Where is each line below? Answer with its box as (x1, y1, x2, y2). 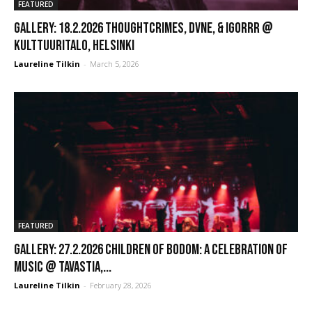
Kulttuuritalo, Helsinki (14, 36, 134, 54)
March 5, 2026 (90, 58, 139, 69)
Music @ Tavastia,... (14, 258, 111, 276)
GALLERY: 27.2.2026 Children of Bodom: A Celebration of (14, 241, 288, 259)
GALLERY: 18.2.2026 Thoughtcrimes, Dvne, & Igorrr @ (14, 19, 273, 37)
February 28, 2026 (90, 280, 152, 291)
